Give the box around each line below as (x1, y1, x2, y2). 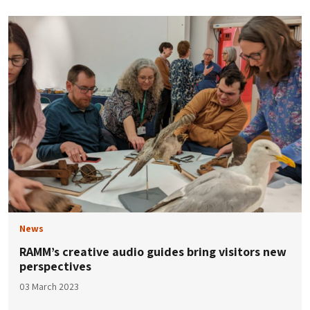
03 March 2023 (19, 280, 79, 293)
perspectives (19, 257, 91, 274)
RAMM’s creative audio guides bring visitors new (19, 243, 286, 259)
